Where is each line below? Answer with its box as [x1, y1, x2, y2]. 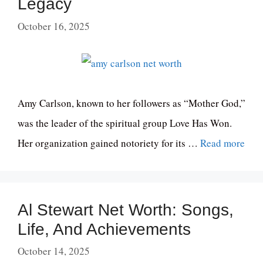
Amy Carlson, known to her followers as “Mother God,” [18, 96, 245, 110]
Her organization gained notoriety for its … [18, 136, 200, 150]
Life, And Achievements [18, 220, 191, 238]
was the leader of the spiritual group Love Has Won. [18, 116, 232, 130]
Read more [200, 136, 245, 150]
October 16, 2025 [18, 19, 90, 33]
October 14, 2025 [18, 244, 90, 258]
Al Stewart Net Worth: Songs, [18, 200, 234, 219]
